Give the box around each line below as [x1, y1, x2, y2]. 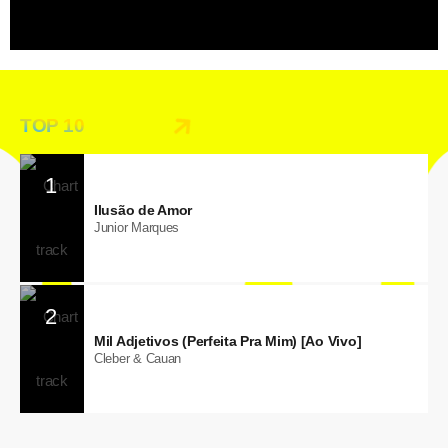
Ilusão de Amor [94, 201, 194, 218]
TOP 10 [20, 114, 85, 136]
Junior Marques [94, 219, 180, 235]
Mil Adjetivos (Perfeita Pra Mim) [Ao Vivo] [94, 332, 363, 349]
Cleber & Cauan [94, 350, 182, 366]
